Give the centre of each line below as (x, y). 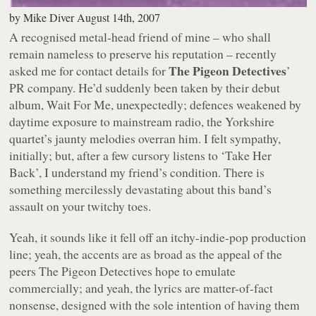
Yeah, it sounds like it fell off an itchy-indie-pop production (158, 237)
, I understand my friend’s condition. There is (152, 172)
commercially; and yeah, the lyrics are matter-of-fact (141, 287)
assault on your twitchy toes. (80, 206)
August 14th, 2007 (119, 17)
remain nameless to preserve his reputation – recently (143, 53)
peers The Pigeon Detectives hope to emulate (123, 271)
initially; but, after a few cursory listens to (115, 155)
